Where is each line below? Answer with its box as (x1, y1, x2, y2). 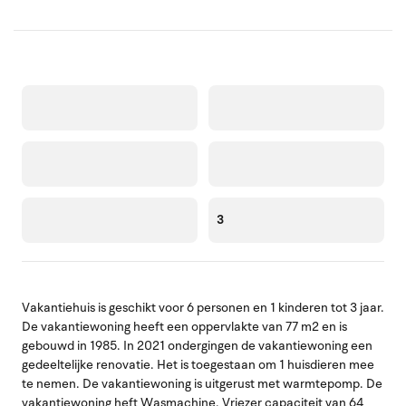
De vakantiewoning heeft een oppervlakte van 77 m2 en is (22, 317, 347, 335)
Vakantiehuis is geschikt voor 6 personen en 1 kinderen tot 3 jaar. (22, 298, 384, 316)
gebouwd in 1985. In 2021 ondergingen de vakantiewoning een (22, 336, 372, 354)
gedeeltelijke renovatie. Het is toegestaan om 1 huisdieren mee (22, 355, 374, 373)
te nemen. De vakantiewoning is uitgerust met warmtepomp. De (22, 374, 382, 392)
